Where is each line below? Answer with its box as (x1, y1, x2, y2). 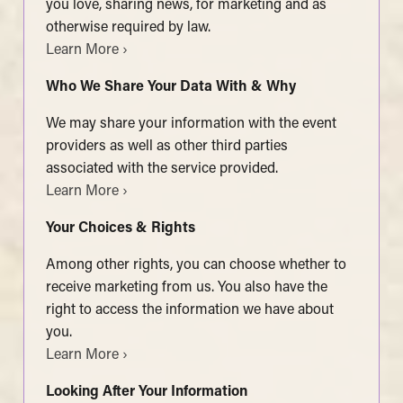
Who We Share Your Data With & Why (45, 79, 296, 94)
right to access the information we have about (45, 302, 334, 318)
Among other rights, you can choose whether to (45, 257, 346, 273)
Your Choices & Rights (45, 220, 195, 236)
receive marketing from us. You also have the (45, 280, 327, 295)
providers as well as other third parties (45, 139, 288, 154)
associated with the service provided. (45, 161, 278, 176)
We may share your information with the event (45, 116, 336, 131)
